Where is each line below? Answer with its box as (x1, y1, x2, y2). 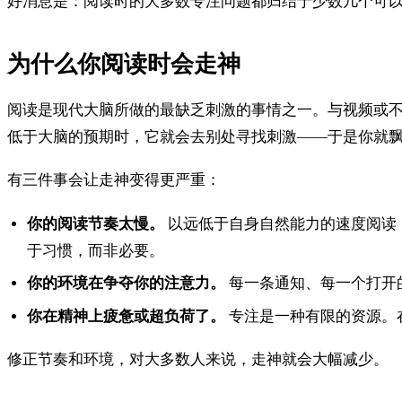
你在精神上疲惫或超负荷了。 (27, 307, 226, 325)
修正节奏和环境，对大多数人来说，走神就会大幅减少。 (7, 351, 389, 369)
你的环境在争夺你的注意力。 (27, 275, 226, 293)
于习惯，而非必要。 (27, 241, 165, 259)
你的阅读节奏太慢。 (27, 214, 165, 232)
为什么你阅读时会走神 (7, 50, 240, 77)
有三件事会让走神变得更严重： (7, 171, 221, 189)
